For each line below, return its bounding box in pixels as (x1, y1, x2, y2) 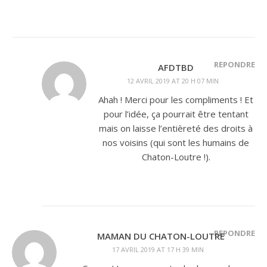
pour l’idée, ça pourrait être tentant (103, 108, 249, 120)
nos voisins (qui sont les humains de (103, 136, 249, 148)
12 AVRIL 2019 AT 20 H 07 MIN (127, 76, 219, 85)
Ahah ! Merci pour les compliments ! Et (98, 94, 253, 105)
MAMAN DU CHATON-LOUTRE (97, 230, 225, 242)
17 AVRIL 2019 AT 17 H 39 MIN (112, 245, 204, 254)
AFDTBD (158, 61, 194, 73)
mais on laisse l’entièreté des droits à (99, 122, 253, 134)
